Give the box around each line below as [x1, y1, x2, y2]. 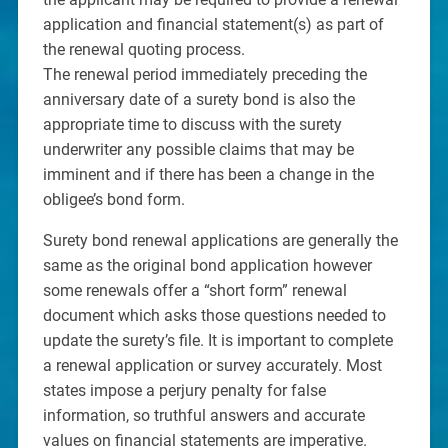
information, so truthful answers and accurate [42, 406, 365, 426]
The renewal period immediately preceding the [42, 65, 367, 85]
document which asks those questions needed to [42, 306, 386, 326]
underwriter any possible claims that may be [42, 140, 354, 160]
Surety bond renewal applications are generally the [42, 231, 398, 251]
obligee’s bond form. [42, 190, 185, 210]
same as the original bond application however [42, 256, 372, 276]
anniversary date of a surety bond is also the [42, 90, 355, 110]
